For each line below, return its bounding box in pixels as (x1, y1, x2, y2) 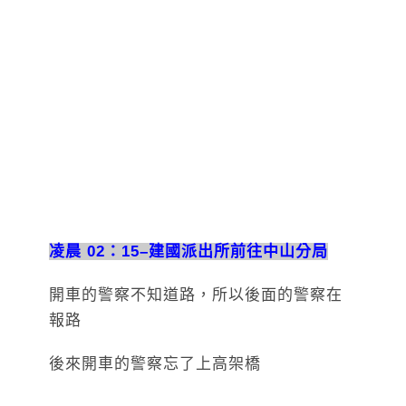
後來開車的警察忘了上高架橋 (49, 354, 261, 372)
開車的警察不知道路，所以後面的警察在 (49, 285, 343, 304)
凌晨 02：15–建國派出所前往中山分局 (49, 242, 328, 260)
